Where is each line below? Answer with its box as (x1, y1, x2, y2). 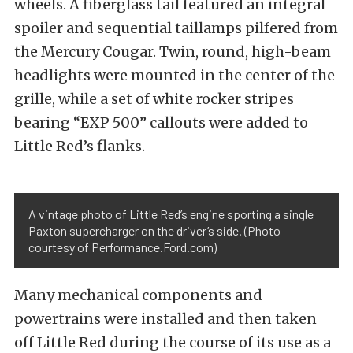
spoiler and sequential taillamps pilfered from (14, 19, 338, 38)
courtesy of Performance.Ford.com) (28, 240, 217, 255)
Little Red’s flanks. (14, 137, 145, 156)
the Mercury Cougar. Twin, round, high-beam (14, 43, 331, 61)
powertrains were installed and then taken (14, 310, 317, 329)
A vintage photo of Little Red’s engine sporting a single (28, 206, 314, 222)
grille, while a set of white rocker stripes (14, 90, 294, 109)
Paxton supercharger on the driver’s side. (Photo (28, 223, 281, 239)
